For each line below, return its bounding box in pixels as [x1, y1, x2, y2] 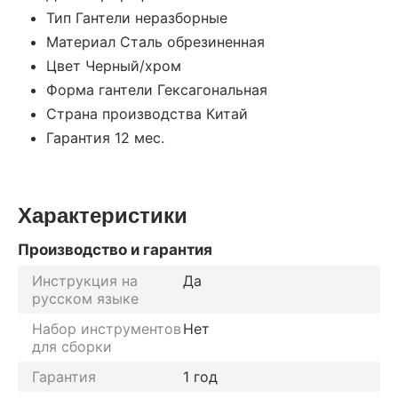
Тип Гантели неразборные [46, 8, 227, 27]
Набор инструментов [32, 319, 181, 338]
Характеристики [18, 198, 187, 229]
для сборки [32, 337, 112, 355]
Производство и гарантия [18, 240, 212, 259]
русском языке [32, 289, 139, 307]
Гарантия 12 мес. [46, 128, 164, 147]
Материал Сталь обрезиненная [46, 32, 265, 51]
